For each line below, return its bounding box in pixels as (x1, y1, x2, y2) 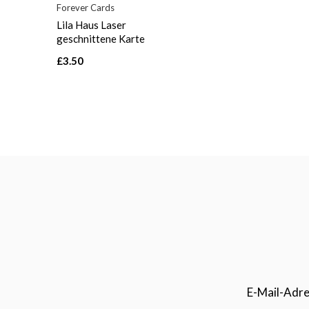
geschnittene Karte (57, 32, 145, 46)
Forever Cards (57, 2, 114, 14)
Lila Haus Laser (57, 19, 126, 32)
